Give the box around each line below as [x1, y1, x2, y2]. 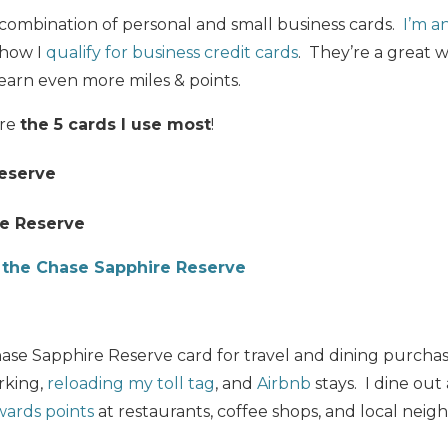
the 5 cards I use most [20, 115, 211, 135]
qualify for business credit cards [46, 43, 298, 63]
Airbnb [257, 373, 311, 393]
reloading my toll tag [47, 373, 215, 393]
